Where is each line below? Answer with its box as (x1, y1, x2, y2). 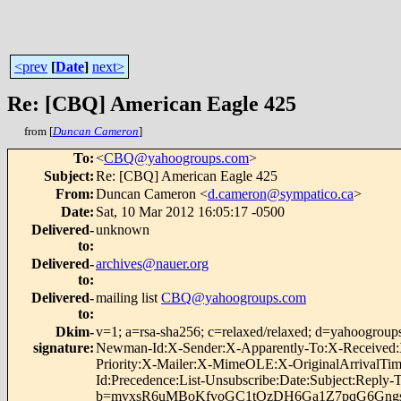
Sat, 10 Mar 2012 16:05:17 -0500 (96, 204, 285, 219)
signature (33, 340, 90, 355)
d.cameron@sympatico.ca (208, 186, 354, 201)
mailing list (96, 290, 161, 305)
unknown (96, 222, 149, 237)
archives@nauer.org (96, 256, 209, 271)
